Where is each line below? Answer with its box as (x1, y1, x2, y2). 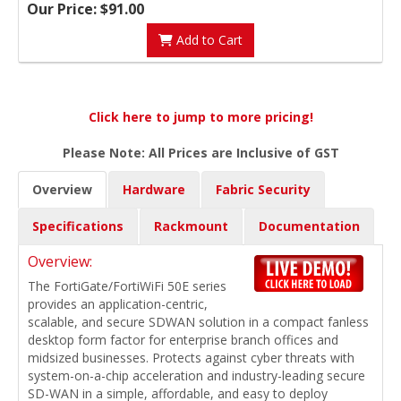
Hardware (123, 181, 185, 199)
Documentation (259, 218, 360, 235)
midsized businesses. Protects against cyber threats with (28, 349, 354, 367)
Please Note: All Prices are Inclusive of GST (62, 144, 339, 162)
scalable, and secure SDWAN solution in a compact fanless (28, 313, 369, 331)
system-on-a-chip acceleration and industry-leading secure (28, 367, 365, 385)
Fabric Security (216, 181, 311, 199)
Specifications (32, 218, 124, 235)
